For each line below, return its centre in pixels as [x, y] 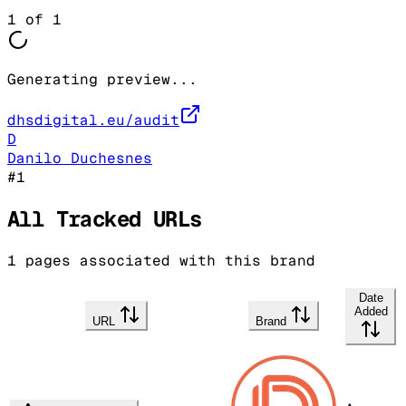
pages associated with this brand [166, 260]
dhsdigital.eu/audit [93, 120]
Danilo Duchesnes [80, 158]
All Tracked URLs [105, 218]
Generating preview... [102, 79]
